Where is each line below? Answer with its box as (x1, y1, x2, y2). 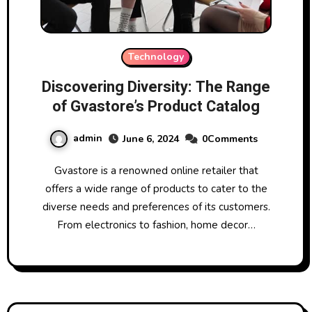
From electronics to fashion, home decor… (56, 217, 256, 232)
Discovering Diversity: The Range (42, 75, 270, 98)
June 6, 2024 (122, 132, 179, 146)
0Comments (201, 132, 258, 146)
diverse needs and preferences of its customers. (42, 199, 270, 214)
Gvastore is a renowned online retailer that (54, 163, 62, 178)
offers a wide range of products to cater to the (45, 181, 267, 196)
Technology (128, 49, 184, 63)
